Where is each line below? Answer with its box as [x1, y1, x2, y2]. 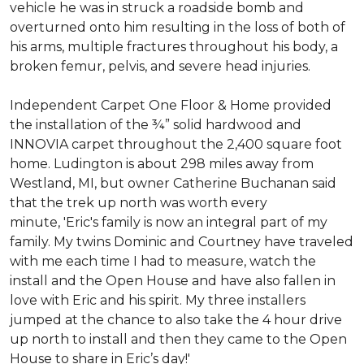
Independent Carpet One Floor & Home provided [10, 97, 331, 113]
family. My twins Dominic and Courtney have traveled [10, 234, 353, 249]
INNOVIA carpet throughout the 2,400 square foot [10, 136, 342, 152]
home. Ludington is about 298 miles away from [10, 156, 314, 171]
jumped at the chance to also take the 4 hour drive [10, 312, 342, 327]
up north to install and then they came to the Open [10, 331, 347, 347]
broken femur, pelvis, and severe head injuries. [10, 58, 310, 74]
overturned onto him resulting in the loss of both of [10, 19, 345, 35]
